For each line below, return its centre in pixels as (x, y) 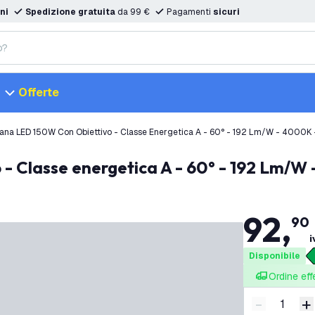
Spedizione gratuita (70, 12)
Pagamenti (190, 12)
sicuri (226, 12)
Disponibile (274, 256)
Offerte (39, 92)
